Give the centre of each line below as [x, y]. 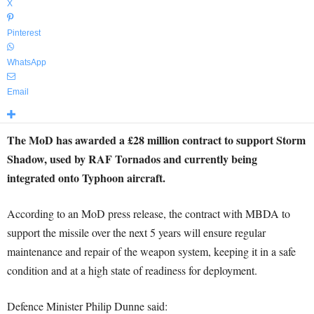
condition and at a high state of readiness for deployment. [132, 270]
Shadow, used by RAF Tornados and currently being [132, 159]
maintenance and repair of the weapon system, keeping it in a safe [151, 251]
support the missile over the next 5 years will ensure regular [136, 232]
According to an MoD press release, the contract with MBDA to [149, 213]
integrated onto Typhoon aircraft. [86, 178]
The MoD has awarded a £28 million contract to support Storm [156, 140]
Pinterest [24, 33]
